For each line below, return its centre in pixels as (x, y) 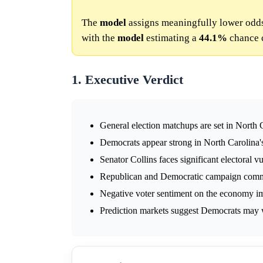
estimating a (171, 38)
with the (100, 38)
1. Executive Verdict (127, 80)
